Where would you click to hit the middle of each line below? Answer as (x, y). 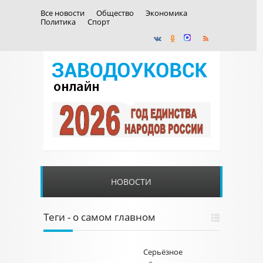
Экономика (166, 13)
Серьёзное (163, 252)
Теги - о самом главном (100, 217)
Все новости (62, 13)
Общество (115, 13)
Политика (58, 22)
